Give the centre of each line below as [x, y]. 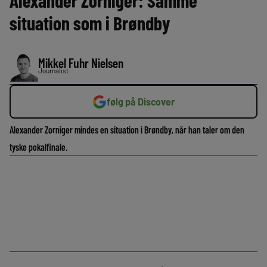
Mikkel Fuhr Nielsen [81, 63]
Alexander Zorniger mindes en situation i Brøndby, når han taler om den [127, 130]
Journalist [53, 70]
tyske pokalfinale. [38, 147]
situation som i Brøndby [90, 23]
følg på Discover [141, 102]
